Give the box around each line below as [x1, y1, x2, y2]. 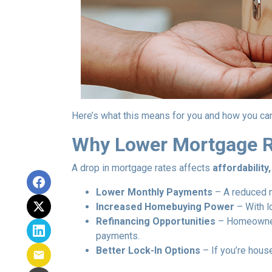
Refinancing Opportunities [96, 216, 216, 227]
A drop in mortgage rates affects [72, 162, 212, 174]
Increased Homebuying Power [96, 201, 234, 212]
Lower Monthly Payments [96, 186, 212, 198]
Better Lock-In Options [96, 245, 200, 256]
